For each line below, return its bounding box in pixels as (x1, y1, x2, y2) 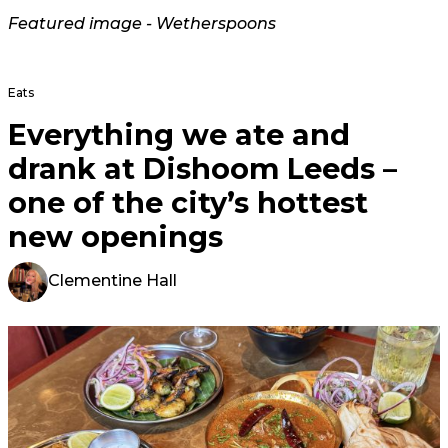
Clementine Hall (48, 271, 177, 291)
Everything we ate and (8, 117, 350, 152)
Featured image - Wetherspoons (8, 14, 276, 33)
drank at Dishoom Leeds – (8, 151, 397, 186)
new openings (8, 219, 223, 254)
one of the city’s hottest (8, 185, 368, 220)
